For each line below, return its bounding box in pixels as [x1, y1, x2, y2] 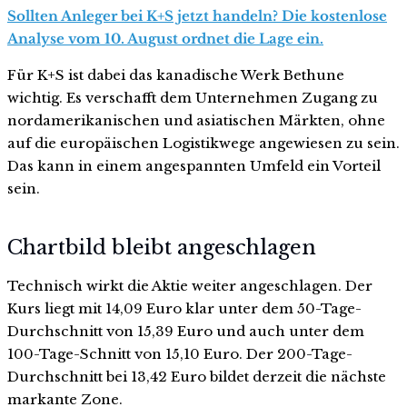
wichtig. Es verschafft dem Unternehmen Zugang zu [7, 88, 378, 106]
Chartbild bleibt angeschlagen [7, 235, 316, 261]
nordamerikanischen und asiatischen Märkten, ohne [7, 111, 385, 129]
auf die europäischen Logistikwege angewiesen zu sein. [7, 134, 400, 152]
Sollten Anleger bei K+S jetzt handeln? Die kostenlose [7, 6, 387, 25]
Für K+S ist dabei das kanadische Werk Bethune [7, 65, 344, 84]
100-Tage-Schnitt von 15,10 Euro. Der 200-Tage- [7, 345, 352, 363]
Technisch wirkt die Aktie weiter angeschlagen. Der [7, 277, 372, 295]
